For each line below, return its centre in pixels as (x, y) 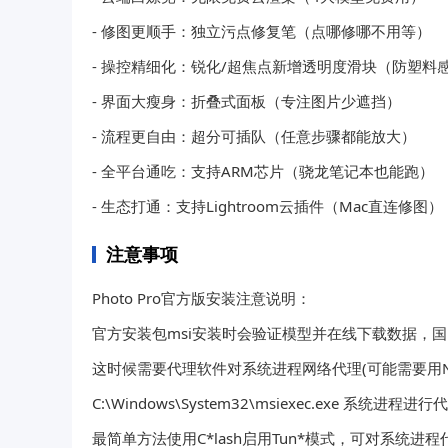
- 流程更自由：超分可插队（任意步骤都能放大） (254, 135)
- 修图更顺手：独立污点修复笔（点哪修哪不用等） (261, 30)
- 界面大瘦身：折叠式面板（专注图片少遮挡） (246, 100)
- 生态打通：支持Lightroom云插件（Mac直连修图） (267, 205)
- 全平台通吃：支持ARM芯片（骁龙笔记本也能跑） (263, 170)
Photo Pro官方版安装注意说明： (201, 297)
